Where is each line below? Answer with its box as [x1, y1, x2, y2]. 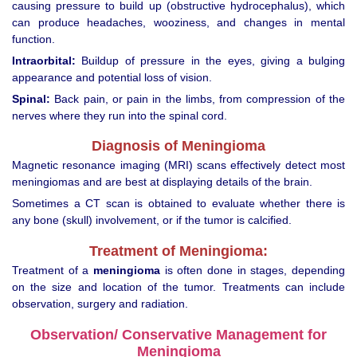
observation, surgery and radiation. [12, 297, 188, 310]
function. [12, 32, 55, 45]
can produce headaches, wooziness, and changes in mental [12, 15, 345, 29]
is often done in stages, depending [160, 264, 345, 277]
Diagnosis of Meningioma [92, 138, 265, 155]
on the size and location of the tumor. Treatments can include [12, 280, 345, 293]
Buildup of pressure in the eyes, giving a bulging [76, 53, 345, 67]
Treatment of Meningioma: [89, 243, 268, 259]
